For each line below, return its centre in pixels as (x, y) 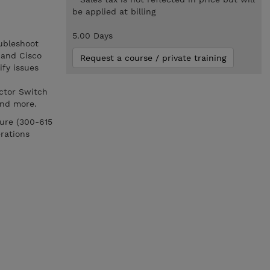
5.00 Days (92, 36)
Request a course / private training (153, 58)
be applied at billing (114, 11)
